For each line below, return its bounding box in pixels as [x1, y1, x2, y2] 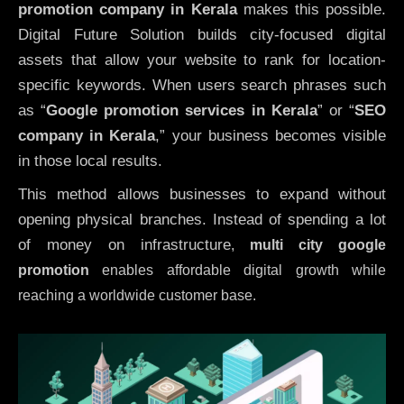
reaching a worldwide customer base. [18, 287, 256, 303]
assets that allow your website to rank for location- [18, 51, 386, 69]
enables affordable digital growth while [89, 262, 386, 278]
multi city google [250, 236, 386, 252]
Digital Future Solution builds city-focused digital [18, 26, 386, 44]
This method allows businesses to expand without [18, 185, 386, 203]
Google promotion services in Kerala [46, 102, 317, 120]
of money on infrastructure [18, 235, 231, 253]
